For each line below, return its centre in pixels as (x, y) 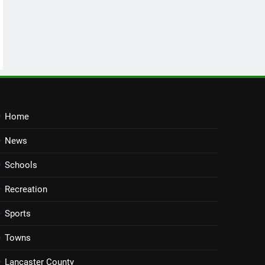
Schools (21, 165)
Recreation (26, 189)
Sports (17, 213)
